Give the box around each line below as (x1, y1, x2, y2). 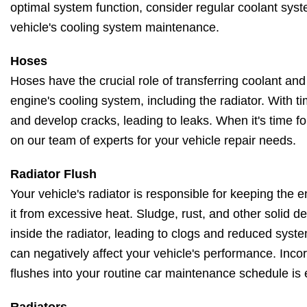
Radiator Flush (10, 167, 97, 182)
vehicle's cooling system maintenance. (10, 21, 219, 35)
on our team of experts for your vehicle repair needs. (10, 134, 296, 148)
